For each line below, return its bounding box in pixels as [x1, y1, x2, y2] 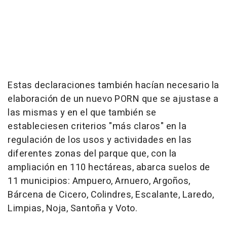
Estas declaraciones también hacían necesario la [8, 79, 219, 92]
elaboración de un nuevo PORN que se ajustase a [8, 92, 218, 106]
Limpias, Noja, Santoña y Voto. [8, 202, 137, 215]
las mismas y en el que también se [8, 106, 157, 120]
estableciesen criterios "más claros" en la [8, 120, 186, 133]
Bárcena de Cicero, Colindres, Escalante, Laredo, [8, 188, 214, 202]
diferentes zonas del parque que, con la [8, 147, 177, 161]
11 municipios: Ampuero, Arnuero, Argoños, [8, 174, 191, 188]
